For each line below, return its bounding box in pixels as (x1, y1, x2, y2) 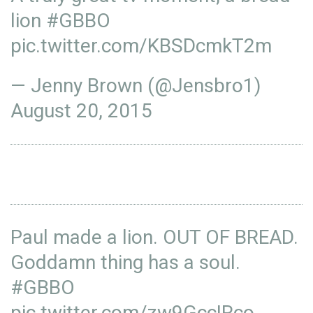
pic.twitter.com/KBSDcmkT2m (10, 34, 272, 57)
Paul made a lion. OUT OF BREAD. (10, 226, 298, 249)
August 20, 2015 (10, 99, 152, 122)
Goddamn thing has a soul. (10, 251, 240, 274)
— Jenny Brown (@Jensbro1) (10, 74, 261, 97)
